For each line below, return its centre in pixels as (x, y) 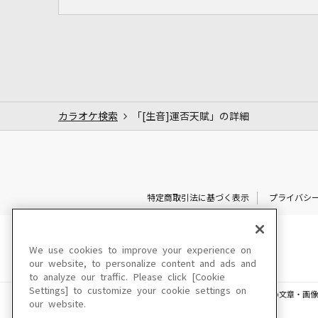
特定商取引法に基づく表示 (198, 198)
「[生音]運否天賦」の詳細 (191, 116)
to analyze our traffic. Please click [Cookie (127, 277)
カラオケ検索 (88, 116)
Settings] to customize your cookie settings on (138, 291)
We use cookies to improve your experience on (140, 250)
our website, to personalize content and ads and (143, 264)
